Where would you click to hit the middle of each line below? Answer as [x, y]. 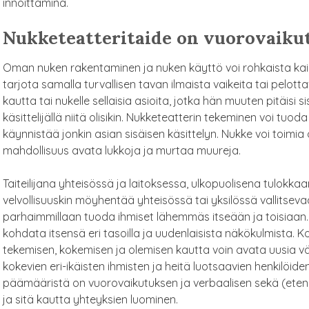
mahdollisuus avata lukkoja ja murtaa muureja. [121, 150]
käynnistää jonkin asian [62, 133]
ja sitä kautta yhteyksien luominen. [90, 299]
